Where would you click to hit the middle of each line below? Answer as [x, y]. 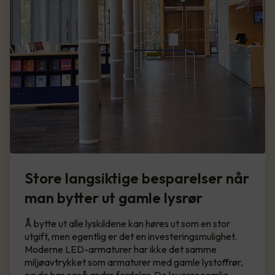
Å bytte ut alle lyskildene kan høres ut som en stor [127, 224]
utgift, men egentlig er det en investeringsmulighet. [131, 237]
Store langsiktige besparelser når [137, 178]
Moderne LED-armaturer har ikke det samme [121, 250]
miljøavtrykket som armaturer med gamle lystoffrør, [134, 262]
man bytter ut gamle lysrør [114, 198]
